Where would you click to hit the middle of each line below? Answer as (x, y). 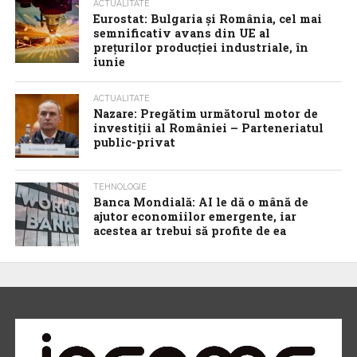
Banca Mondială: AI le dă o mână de (201, 202)
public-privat (135, 142)
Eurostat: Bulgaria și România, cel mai (208, 19)
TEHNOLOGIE (120, 186)
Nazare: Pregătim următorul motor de (206, 114)
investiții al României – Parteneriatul (209, 128)
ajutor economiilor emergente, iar (195, 216)
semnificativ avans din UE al (182, 33)
